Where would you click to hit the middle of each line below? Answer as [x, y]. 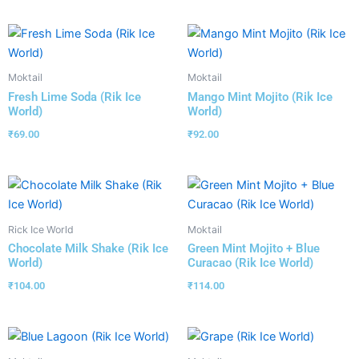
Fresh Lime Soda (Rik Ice [75, 97]
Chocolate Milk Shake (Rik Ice [88, 248]
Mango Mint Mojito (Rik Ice [260, 97]
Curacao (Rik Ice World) [250, 262]
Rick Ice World [41, 229]
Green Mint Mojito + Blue [254, 248]
